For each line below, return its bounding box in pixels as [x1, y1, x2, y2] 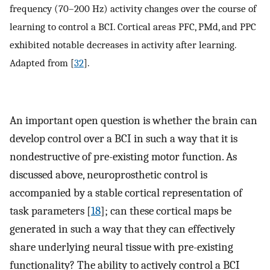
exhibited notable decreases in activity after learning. [10, 38, 236, 51]
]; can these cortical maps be [101, 204, 231, 218]
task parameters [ [10, 204, 91, 218]
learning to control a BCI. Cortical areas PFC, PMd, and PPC [10, 20, 256, 33]
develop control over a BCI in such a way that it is [10, 131, 237, 145]
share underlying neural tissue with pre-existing [10, 240, 233, 254]
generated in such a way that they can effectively [10, 222, 235, 236]
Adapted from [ [10, 56, 74, 69]
